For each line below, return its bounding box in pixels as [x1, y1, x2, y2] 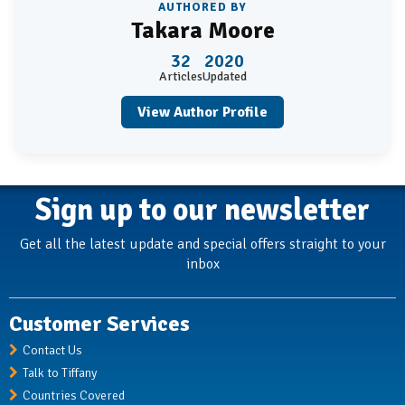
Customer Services [9, 310, 190, 338]
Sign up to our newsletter [35, 191, 370, 230]
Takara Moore [130, 16, 275, 46]
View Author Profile [137, 103, 268, 122]
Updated [202, 69, 247, 85]
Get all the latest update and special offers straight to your [19, 235, 386, 254]
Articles [158, 69, 202, 85]
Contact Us [23, 343, 82, 359]
